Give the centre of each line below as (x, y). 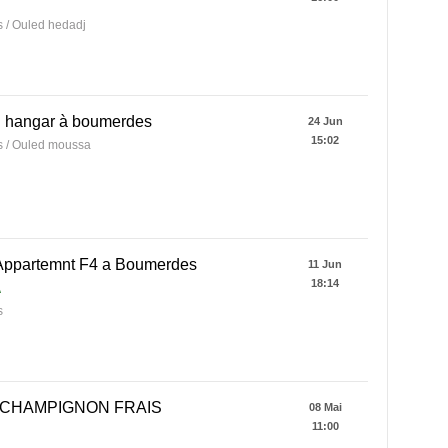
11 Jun (325, 264)
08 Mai (325, 407)
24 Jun (325, 121)
